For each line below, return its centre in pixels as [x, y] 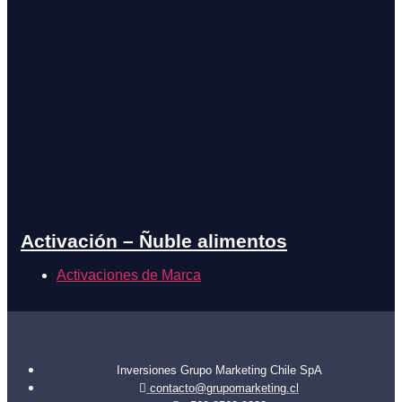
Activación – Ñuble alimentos [154, 240]
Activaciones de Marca [129, 275]
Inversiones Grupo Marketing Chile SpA [219, 370]
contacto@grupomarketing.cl [224, 388]
